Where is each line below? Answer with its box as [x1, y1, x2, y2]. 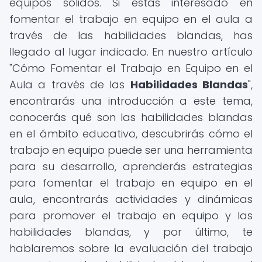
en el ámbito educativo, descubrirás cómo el [9, 126, 253, 141]
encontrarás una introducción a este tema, [9, 94, 253, 108]
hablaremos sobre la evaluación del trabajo [9, 241, 253, 256]
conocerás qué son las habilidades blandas [9, 110, 253, 125]
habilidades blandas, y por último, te [9, 225, 253, 239]
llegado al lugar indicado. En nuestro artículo [9, 44, 253, 59]
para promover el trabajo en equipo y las [9, 208, 253, 223]
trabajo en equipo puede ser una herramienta [9, 143, 253, 157]
